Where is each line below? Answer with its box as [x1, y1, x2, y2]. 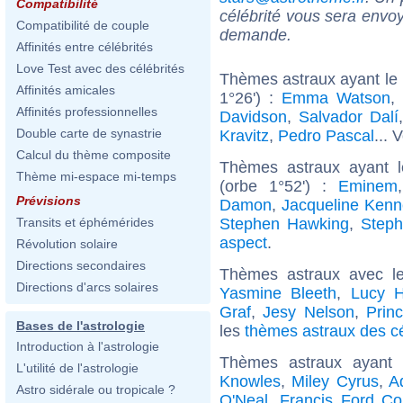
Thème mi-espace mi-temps [16, 169, 176, 184]
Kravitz [219, 126, 269, 145]
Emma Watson [281, 88, 390, 107]
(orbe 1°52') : [219, 176, 339, 195]
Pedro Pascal [278, 126, 374, 145]
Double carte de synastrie [16, 126, 162, 140]
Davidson [219, 107, 287, 126]
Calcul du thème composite [16, 148, 171, 162]
